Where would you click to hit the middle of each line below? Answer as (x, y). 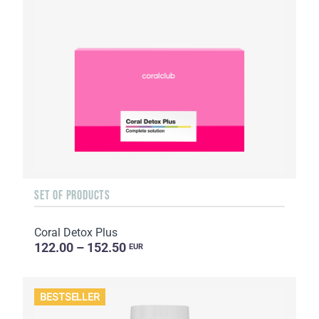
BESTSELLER (70, 297)
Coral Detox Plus (76, 233)
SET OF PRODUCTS (72, 195)
